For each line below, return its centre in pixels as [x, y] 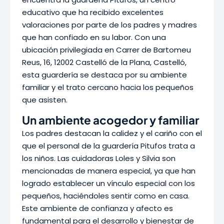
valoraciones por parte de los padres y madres [109, 25]
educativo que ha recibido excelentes [93, 12]
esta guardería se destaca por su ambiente [104, 75]
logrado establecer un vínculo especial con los [108, 183]
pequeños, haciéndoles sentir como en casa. [106, 196]
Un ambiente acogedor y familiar [110, 120]
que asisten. [45, 100]
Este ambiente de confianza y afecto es [97, 208]
